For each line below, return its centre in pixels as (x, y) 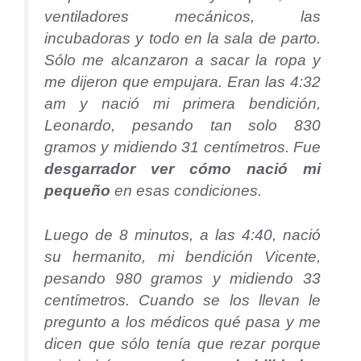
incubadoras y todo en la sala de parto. (183, 38)
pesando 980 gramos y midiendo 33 (183, 279)
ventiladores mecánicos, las (183, 16)
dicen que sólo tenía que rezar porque (183, 344)
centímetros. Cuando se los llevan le (183, 301)
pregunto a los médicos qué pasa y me (183, 322)
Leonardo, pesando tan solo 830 (183, 125)
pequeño (77, 190)
